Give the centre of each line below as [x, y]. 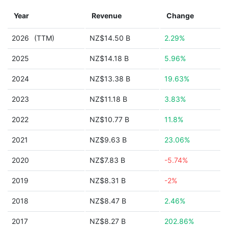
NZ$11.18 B [108, 99]
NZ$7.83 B [107, 160]
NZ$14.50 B [110, 38]
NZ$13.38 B [110, 79]
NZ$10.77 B [109, 119]
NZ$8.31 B [108, 180]
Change [180, 16]
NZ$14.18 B [109, 58]
